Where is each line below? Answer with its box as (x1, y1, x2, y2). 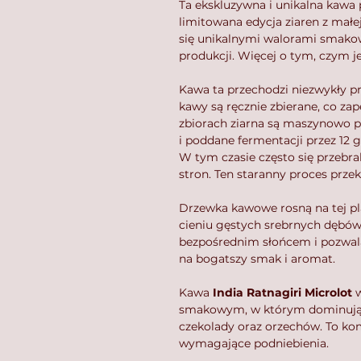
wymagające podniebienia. (179, 335, 329, 351)
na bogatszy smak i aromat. (179, 251, 335, 266)
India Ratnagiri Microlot (213, 284, 352, 300)
